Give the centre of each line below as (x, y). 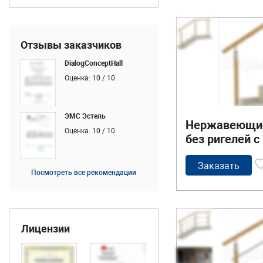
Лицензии (45, 229)
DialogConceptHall (94, 64)
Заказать (219, 166)
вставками (215, 181)
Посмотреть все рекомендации (84, 173)
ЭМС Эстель (85, 117)
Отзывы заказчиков (71, 45)
